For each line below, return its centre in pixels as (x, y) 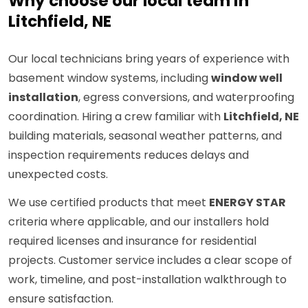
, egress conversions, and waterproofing (186, 98)
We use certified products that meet (109, 203)
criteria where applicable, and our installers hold (139, 222)
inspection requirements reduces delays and (129, 155)
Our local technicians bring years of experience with (149, 59)
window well (247, 78)
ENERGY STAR (247, 203)
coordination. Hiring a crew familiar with (116, 117)
